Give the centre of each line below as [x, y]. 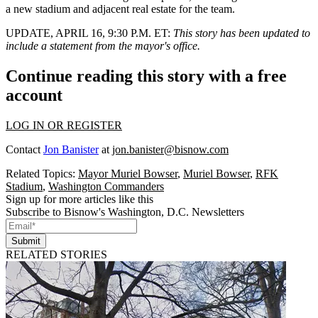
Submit [26, 241]
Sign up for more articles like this [79, 199]
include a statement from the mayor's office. [103, 45]
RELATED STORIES [56, 254]
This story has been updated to [242, 33]
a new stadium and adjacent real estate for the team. [120, 9]
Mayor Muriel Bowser [128, 173]
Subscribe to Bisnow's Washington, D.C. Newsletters [125, 212]
